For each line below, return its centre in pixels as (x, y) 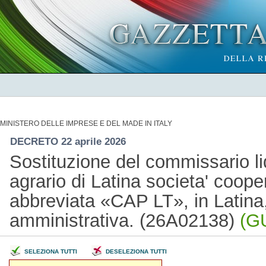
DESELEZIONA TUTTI (136, 251)
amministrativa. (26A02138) (124, 220)
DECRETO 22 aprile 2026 (69, 141)
